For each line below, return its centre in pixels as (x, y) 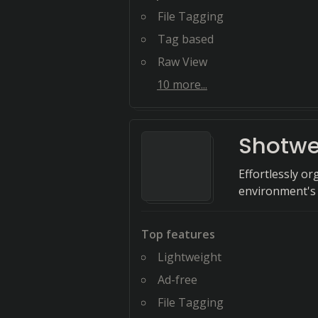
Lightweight (190, 257)
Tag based (186, 39)
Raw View (182, 62)
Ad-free (177, 280)
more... (188, 84)
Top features (178, 234)
